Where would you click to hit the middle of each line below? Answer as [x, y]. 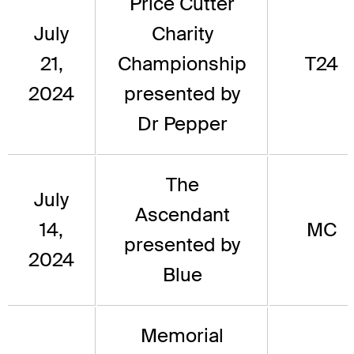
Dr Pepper [182, 123]
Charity [182, 33]
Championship [182, 63]
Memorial [182, 335]
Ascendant [182, 214]
